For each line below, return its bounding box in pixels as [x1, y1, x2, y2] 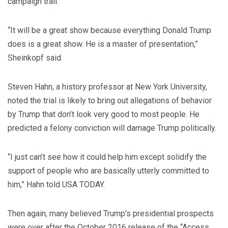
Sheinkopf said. [8, 53, 63, 63]
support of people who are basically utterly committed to [8, 166, 209, 176]
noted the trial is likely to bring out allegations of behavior [8, 96, 212, 106]
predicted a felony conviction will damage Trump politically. [8, 123, 216, 133]
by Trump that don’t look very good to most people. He [8, 109, 199, 120]
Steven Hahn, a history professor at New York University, [8, 82, 207, 92]
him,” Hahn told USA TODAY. [8, 180, 105, 190]
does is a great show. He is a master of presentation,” [8, 39, 198, 49]
